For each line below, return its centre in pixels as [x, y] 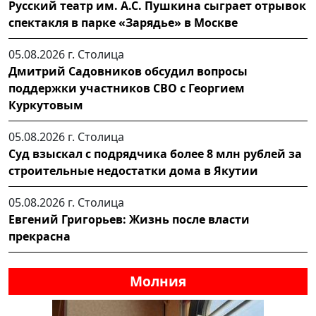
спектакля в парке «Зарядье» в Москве [123, 22]
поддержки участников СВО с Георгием [127, 88]
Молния [158, 281]
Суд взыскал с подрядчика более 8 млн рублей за [155, 153]
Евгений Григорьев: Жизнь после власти [129, 219]
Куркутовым [46, 105]
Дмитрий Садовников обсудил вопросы [128, 71]
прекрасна [39, 236]
